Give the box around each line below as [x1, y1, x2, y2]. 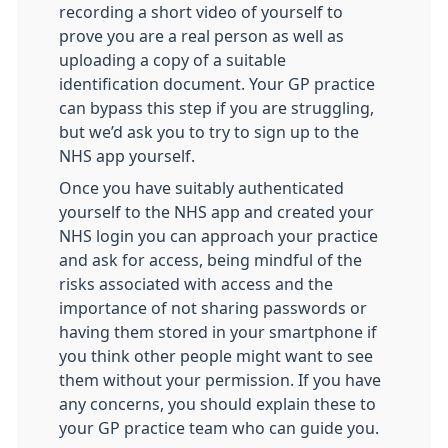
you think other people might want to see [59, 348, 373, 364]
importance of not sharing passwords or [59, 300, 367, 316]
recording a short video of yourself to [59, 4, 343, 20]
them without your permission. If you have [59, 372, 381, 388]
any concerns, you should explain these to [59, 396, 376, 412]
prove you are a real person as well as [59, 28, 344, 44]
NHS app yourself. [59, 148, 195, 164]
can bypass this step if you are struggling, [59, 100, 374, 116]
